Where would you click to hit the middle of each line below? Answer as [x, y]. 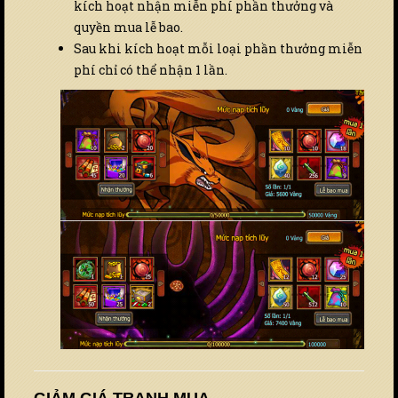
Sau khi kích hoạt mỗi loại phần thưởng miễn [218, 49]
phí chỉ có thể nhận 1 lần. [151, 70]
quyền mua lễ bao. [128, 28]
